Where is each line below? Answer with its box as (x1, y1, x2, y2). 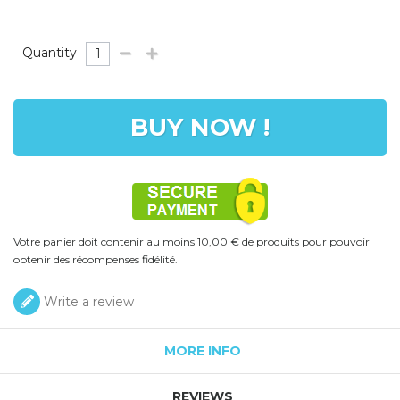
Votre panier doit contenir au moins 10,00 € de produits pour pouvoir (13, 234, 370, 248)
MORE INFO (163, 342, 241, 359)
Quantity (22, 44, 77, 61)
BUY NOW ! (130, 112, 270, 142)
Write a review (40, 293, 134, 310)
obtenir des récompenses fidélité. (13, 252, 178, 266)
